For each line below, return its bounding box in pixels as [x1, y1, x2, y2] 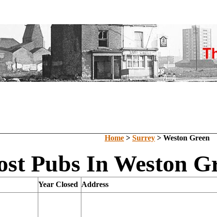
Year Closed [38, 180, 78, 188]
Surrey [132, 134, 155, 142]
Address [81, 180, 108, 188]
